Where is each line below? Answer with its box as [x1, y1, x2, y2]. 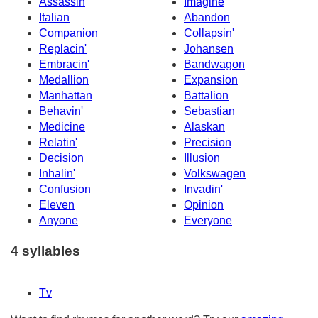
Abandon [184, 11, 230, 24]
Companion [39, 27, 98, 40]
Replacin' [39, 43, 87, 55]
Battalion [184, 89, 229, 102]
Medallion [39, 74, 89, 87]
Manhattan [39, 89, 92, 102]
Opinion [184, 199, 224, 212]
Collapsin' [184, 27, 234, 40]
